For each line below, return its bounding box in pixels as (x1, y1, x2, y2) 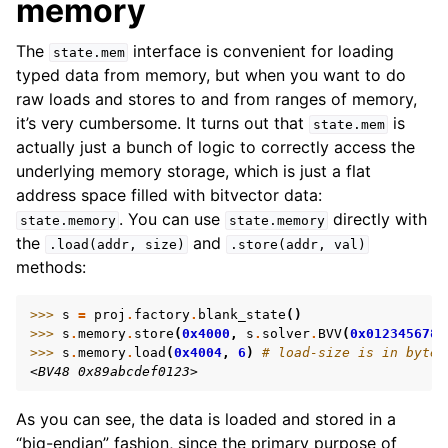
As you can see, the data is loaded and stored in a (16, 409, 396, 429)
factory (134, 307, 190, 322)
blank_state (198, 307, 286, 322)
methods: (16, 257, 86, 277)
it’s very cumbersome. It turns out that (16, 113, 309, 133)
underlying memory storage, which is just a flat (16, 161, 371, 181)
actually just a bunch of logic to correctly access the (16, 137, 415, 157)
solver (262, 326, 310, 341)
